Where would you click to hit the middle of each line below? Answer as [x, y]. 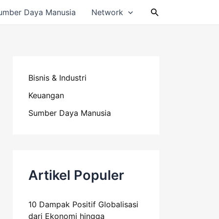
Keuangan [46, 95]
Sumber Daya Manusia [70, 113]
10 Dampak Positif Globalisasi [83, 205]
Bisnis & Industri [57, 78]
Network [108, 12]
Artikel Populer [76, 175]
